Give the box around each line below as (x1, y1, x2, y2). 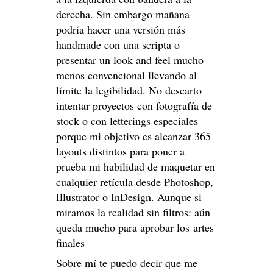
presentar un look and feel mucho (56, 52, 204, 68)
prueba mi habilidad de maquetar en (56, 159, 215, 174)
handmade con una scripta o (56, 37, 180, 52)
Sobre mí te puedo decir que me (56, 255, 197, 271)
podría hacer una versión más (56, 22, 185, 37)
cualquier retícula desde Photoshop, (56, 174, 213, 190)
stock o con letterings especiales (56, 113, 198, 129)
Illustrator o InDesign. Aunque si (56, 190, 202, 205)
